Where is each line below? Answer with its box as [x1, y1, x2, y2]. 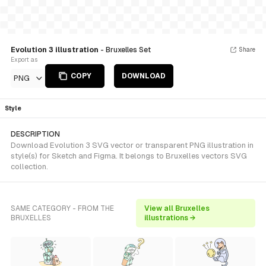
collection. [11, 162, 48, 171]
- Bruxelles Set [100, 46, 151, 54]
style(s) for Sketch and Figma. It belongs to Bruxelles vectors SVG [11, 151, 247, 160]
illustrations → [144, 214, 197, 222]
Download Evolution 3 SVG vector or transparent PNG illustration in [11, 141, 254, 150]
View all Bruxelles [144, 204, 210, 213]
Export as [11, 56, 37, 63]
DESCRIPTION [11, 130, 60, 138]
